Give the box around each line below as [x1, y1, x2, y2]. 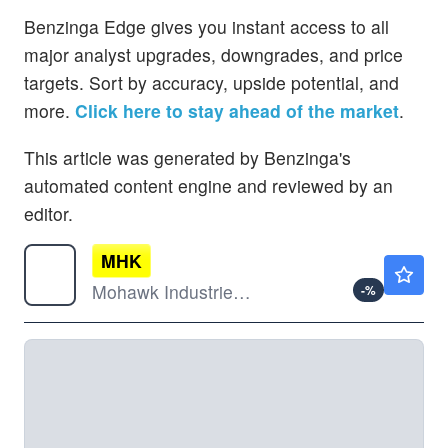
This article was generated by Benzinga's [24, 144, 351, 170]
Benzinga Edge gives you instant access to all [24, 13, 389, 39]
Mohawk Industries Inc [233, 278, 251, 304]
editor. [24, 200, 73, 226]
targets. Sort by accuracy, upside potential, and [24, 69, 399, 95]
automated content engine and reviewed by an [24, 172, 393, 198]
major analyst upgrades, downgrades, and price [24, 41, 403, 67]
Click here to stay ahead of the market [75, 97, 399, 123]
